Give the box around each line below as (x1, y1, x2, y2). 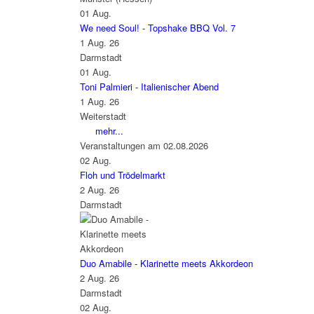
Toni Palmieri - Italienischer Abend (79, 79, 219, 93)
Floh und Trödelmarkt (79, 168, 165, 182)
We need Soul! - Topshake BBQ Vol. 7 (79, 20, 235, 34)
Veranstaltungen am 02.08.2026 (79, 138, 208, 152)
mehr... (95, 123, 123, 137)
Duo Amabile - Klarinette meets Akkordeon (79, 256, 253, 270)
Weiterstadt (79, 109, 126, 123)
